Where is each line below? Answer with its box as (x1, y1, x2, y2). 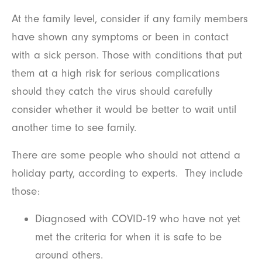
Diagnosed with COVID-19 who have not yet (35, 212, 240, 225)
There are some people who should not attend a (12, 148, 240, 161)
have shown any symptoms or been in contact (12, 30, 229, 43)
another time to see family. (12, 120, 136, 134)
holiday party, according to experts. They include (12, 166, 243, 180)
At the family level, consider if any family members (12, 12, 248, 25)
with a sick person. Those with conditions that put (12, 48, 242, 61)
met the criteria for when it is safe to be (35, 230, 222, 243)
